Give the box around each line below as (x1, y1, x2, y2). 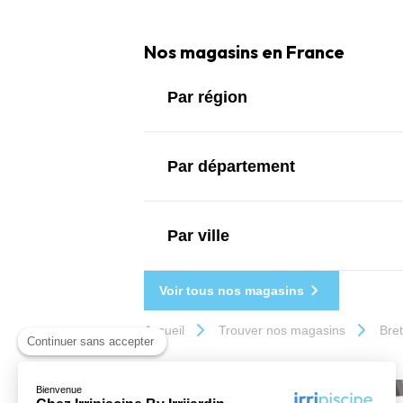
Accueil (144, 322, 184, 337)
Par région (167, 87, 247, 106)
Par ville (167, 226, 229, 245)
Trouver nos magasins (219, 322, 345, 337)
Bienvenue (36, 383, 82, 395)
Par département (167, 157, 295, 175)
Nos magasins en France (144, 40, 345, 63)
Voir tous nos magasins (159, 282, 304, 298)
